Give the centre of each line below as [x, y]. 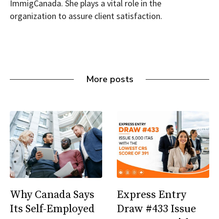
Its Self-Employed [52, 209]
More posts [109, 79]
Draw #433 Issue [156, 209]
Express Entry [152, 195]
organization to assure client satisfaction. [86, 16]
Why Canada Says [52, 195]
